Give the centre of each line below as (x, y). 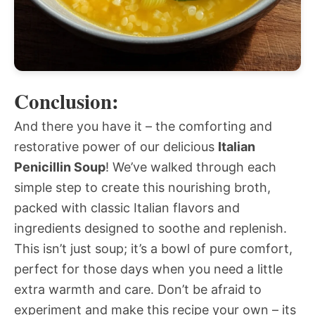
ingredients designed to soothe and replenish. (150, 229)
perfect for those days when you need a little (148, 269)
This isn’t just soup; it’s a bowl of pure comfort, (153, 249)
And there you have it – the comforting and (143, 127)
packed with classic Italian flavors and (127, 208)
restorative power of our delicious (116, 147)
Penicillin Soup (60, 167)
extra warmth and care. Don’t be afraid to (138, 290)
